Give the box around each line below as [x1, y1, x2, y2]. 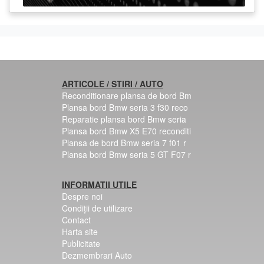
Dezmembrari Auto [61, 249, 132, 261]
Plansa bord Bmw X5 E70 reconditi [61, 124, 191, 137]
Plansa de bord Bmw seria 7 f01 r [61, 136, 186, 148]
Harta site [61, 225, 98, 237]
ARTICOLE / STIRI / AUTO [61, 77, 163, 90]
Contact [61, 213, 91, 226]
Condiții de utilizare [61, 202, 133, 214]
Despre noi [61, 190, 103, 202]
